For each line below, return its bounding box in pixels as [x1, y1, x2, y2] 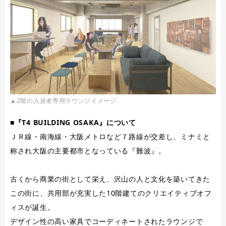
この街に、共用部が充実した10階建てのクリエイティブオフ [10, 188, 212, 198]
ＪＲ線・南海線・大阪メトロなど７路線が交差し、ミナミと [10, 132, 210, 142]
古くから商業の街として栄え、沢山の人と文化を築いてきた [10, 174, 210, 184]
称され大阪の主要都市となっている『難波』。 [10, 146, 166, 156]
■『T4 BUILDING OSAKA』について [10, 118, 136, 128]
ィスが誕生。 [10, 202, 55, 212]
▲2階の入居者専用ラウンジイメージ [10, 96, 117, 105]
